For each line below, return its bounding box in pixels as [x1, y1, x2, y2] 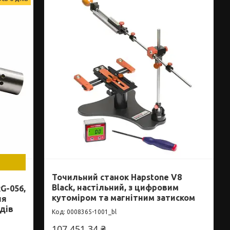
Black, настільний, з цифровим [52, 183, 179, 193]
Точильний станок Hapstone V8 [52, 172, 182, 182]
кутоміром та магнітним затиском [52, 193, 196, 203]
